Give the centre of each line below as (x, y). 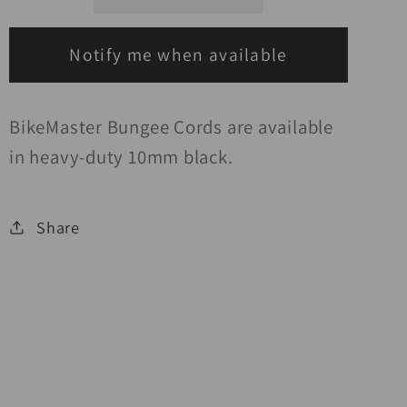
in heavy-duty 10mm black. (121, 157)
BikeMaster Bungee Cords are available (171, 127)
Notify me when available (179, 55)
